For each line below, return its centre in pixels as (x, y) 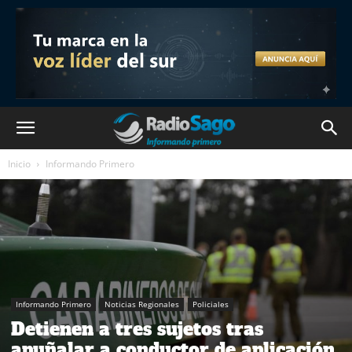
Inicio (19, 164)
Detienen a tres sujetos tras (137, 329)
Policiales (211, 304)
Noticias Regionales (142, 304)
